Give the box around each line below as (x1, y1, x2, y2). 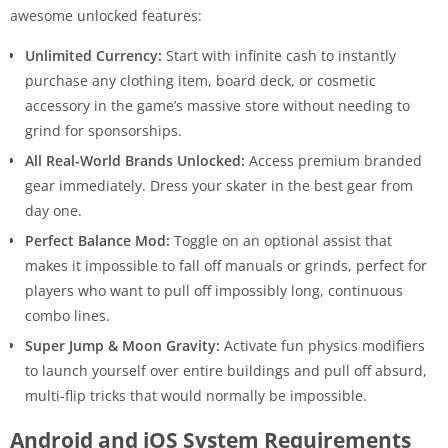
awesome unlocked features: (10, 5, 202, 25)
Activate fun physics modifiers (220, 335, 425, 355)
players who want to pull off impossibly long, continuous (25, 280, 403, 300)
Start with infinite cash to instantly (162, 45, 396, 65)
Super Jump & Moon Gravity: (25, 335, 220, 355)
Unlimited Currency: (25, 45, 162, 65)
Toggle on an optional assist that (170, 230, 392, 250)
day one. (25, 200, 82, 220)
